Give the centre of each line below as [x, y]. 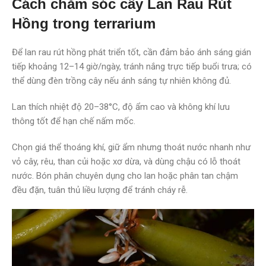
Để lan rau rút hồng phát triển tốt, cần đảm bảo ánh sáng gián [132, 52]
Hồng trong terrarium [84, 23]
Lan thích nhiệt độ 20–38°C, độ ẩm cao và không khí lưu [121, 107]
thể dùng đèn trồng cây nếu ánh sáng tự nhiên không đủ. [121, 80]
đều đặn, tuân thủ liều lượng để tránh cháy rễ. [100, 190]
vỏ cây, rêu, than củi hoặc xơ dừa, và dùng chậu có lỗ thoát [126, 161]
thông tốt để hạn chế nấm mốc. [75, 121]
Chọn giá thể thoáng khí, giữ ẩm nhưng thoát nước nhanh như [131, 147]
